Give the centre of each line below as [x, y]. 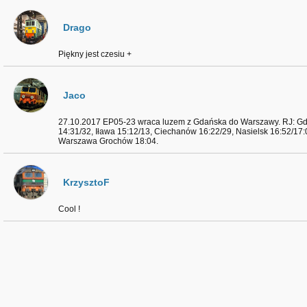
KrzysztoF [86, 182]
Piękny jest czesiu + [95, 54]
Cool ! [69, 209]
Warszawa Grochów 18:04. [108, 141]
